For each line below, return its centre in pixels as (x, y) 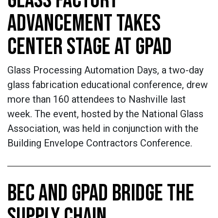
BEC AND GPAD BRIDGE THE (101, 193)
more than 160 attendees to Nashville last (97, 99)
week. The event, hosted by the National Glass (105, 114)
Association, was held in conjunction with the (103, 128)
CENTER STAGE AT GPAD (90, 47)
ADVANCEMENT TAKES (84, 24)
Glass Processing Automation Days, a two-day (105, 70)
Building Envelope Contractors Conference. (100, 143)
